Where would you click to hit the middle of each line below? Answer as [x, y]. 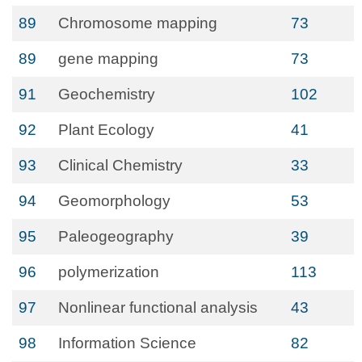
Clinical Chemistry [120, 165]
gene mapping [108, 59]
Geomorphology [114, 201]
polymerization [109, 272]
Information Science [127, 343]
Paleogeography [116, 236]
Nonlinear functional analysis [158, 307]
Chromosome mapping [138, 23]
